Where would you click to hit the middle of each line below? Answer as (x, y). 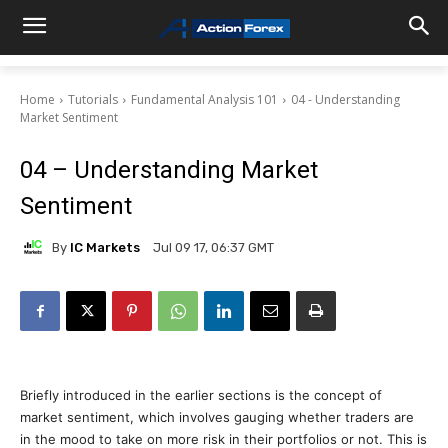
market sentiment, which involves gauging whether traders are (217, 417)
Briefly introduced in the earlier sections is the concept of (201, 395)
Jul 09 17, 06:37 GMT (213, 248)
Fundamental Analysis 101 (204, 99)
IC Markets (105, 247)
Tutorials (93, 99)
